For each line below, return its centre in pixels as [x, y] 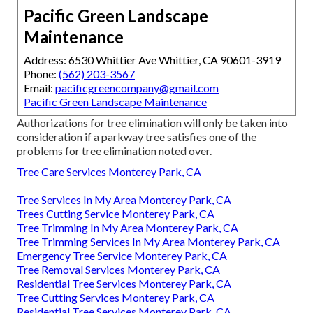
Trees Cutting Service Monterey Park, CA [116, 214]
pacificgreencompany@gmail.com [137, 88]
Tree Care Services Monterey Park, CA [109, 172]
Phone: [41, 74]
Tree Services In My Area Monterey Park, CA [124, 200]
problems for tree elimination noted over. [114, 151]
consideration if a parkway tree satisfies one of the [137, 137]
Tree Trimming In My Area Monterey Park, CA [128, 228]
